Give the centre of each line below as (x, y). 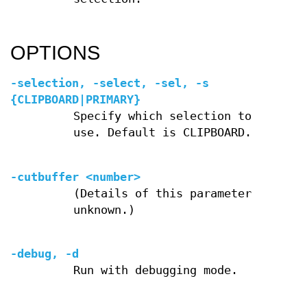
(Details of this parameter (162, 193)
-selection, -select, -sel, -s (110, 83)
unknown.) (104, 210)
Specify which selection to (162, 116)
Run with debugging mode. (155, 271)
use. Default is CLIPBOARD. (162, 132)
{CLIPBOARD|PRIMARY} (75, 99)
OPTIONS (55, 52)
